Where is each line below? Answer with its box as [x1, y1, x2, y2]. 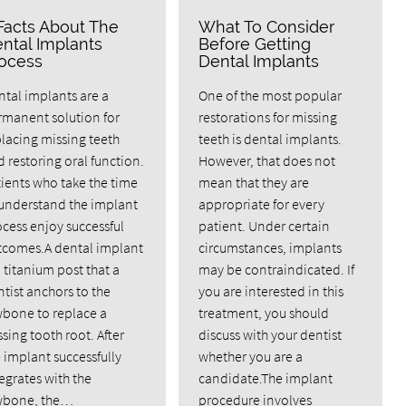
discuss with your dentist [198, 325, 343, 344]
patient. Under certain [198, 217, 331, 236]
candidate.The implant [198, 369, 333, 388]
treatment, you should [198, 304, 330, 323]
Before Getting [198, 34, 312, 54]
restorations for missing [198, 108, 338, 127]
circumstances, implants [198, 238, 343, 257]
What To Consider [198, 17, 335, 37]
